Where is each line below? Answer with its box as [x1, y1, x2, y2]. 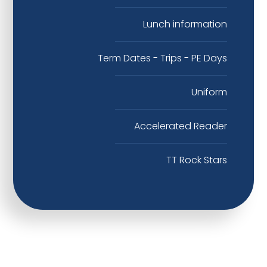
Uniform [191, 85, 227, 99]
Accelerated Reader [133, 119, 227, 133]
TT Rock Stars [166, 153, 227, 167]
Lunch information [142, 17, 227, 31]
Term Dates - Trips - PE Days [97, 51, 227, 65]
